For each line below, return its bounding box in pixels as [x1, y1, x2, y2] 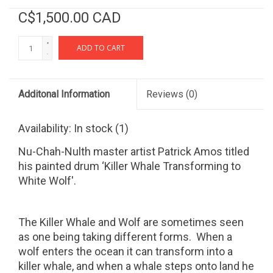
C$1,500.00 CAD [18, 9, 121, 27]
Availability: [18, 122, 74, 135]
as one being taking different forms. [18, 230, 191, 244]
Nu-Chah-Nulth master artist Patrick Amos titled [18, 145, 249, 158]
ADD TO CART [77, 43, 125, 54]
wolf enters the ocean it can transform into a [18, 245, 233, 258]
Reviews [146, 88, 186, 101]
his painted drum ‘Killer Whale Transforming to [18, 160, 241, 173]
